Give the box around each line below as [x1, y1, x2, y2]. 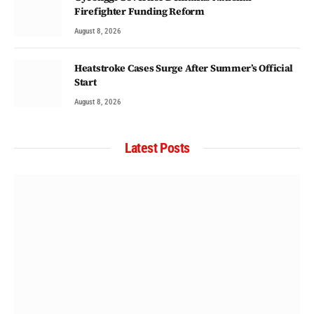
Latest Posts [124, 139, 190, 157]
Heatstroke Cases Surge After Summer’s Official [74, 61, 294, 76]
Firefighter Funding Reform [74, 4, 205, 19]
